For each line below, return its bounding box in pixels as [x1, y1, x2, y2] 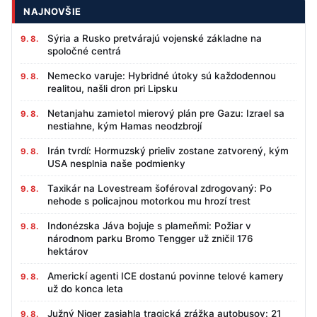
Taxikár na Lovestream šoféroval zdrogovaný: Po [47, 183, 272, 195]
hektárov [47, 246, 88, 258]
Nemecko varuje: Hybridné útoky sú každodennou [47, 70, 276, 82]
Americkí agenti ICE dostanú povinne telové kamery [47, 270, 284, 282]
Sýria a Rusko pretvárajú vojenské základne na [47, 33, 262, 45]
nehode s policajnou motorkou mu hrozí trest [47, 195, 250, 207]
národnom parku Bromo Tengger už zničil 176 [47, 233, 253, 245]
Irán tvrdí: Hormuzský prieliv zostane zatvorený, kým [47, 145, 289, 157]
